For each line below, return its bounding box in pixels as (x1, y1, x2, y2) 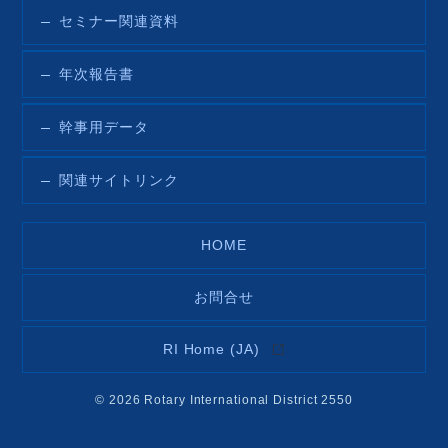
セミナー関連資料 (59, 14, 179, 30)
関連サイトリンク (59, 173, 179, 189)
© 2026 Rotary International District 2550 (95, 393, 353, 407)
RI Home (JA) (162, 342, 265, 358)
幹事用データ (59, 120, 149, 136)
